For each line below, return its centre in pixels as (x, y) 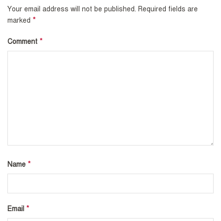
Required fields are (168, 9)
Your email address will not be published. (72, 9)
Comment (23, 42)
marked (20, 21)
